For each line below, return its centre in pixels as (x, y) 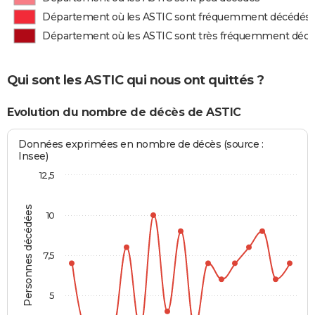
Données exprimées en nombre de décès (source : (141, 144)
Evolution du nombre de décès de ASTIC (124, 112)
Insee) (33, 156)
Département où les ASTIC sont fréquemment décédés (176, 17)
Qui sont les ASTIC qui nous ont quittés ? (136, 80)
